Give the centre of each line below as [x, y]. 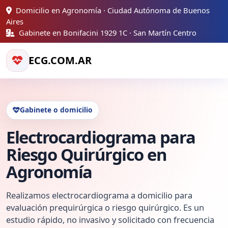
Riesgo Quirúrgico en [87, 154]
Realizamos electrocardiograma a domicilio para [99, 195]
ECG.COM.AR [60, 60]
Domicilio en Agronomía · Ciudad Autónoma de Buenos [112, 10]
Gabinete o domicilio [56, 110]
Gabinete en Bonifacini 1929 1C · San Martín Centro [107, 32]
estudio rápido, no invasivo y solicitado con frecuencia [110, 220]
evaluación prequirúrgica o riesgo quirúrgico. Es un [105, 208]
